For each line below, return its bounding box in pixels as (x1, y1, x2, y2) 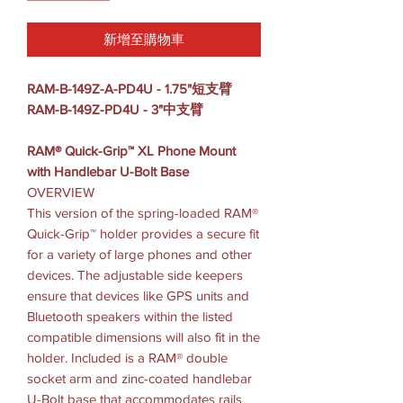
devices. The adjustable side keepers (27, 266, 243, 282)
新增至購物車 (103, 31, 184, 47)
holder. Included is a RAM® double (27, 349, 228, 365)
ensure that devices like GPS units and (27, 287, 249, 303)
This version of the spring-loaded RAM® (27, 204, 258, 220)
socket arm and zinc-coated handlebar (27, 370, 252, 386)
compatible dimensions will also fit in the (27, 328, 260, 345)
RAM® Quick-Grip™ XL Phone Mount (27, 142, 236, 158)
